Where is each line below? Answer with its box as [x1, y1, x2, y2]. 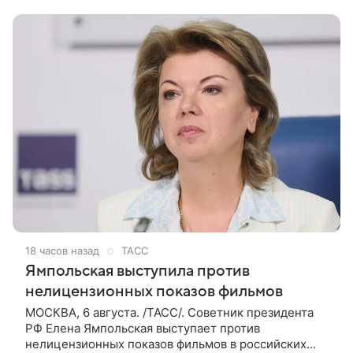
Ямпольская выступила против [25, 262, 250, 280]
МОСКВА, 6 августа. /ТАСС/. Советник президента [25, 304, 314, 320]
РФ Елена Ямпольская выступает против [25, 320, 260, 336]
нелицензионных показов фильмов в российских [25, 336, 307, 351]
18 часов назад [25, 243, 99, 257]
